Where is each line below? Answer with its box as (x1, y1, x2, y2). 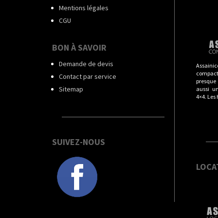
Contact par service (59, 72, 116, 81)
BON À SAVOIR (52, 41, 107, 53)
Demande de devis (59, 59, 113, 68)
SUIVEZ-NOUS (52, 136, 105, 147)
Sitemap (59, 84, 83, 93)
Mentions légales (59, 3, 109, 12)
